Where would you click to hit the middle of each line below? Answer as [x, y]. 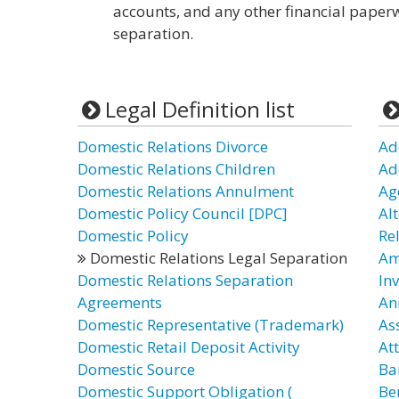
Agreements [120, 302]
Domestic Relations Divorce [173, 147]
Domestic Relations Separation [185, 280]
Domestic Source [136, 369]
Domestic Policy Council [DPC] [183, 213]
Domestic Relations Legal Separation [217, 258]
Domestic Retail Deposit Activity [189, 347]
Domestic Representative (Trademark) [211, 325]
